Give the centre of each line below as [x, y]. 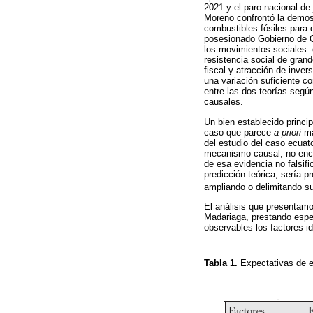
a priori [287, 132]
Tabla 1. [222, 263]
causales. [224, 102]
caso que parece [239, 132]
